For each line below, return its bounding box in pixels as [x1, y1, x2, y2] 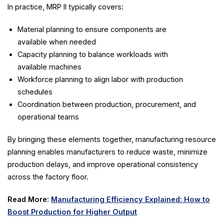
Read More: [7, 195, 51, 203]
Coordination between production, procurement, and [17, 100, 196, 108]
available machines [17, 62, 81, 71]
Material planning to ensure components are [17, 25, 166, 33]
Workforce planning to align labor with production [17, 75, 183, 83]
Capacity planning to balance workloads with [17, 50, 168, 58]
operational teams [17, 112, 79, 121]
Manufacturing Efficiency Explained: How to [51, 195, 210, 203]
